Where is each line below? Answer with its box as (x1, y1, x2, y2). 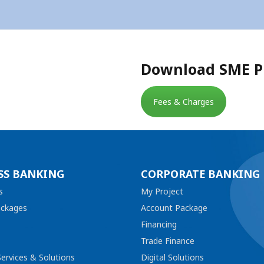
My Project (141, 184, 183, 199)
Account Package (141, 201, 207, 215)
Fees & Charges (153, 95, 214, 109)
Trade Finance (141, 234, 194, 248)
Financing (141, 217, 177, 232)
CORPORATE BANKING (141, 166, 260, 183)
